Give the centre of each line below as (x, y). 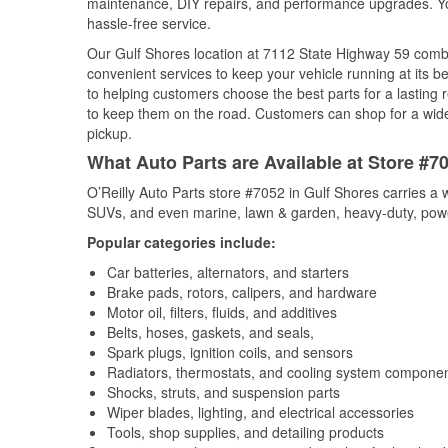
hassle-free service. (149, 23)
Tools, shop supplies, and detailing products (245, 432)
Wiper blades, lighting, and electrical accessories (260, 412)
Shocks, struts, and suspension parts (223, 392)
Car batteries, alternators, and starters (228, 272)
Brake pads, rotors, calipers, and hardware (242, 292)
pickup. (109, 133)
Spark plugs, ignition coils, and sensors (230, 352)
